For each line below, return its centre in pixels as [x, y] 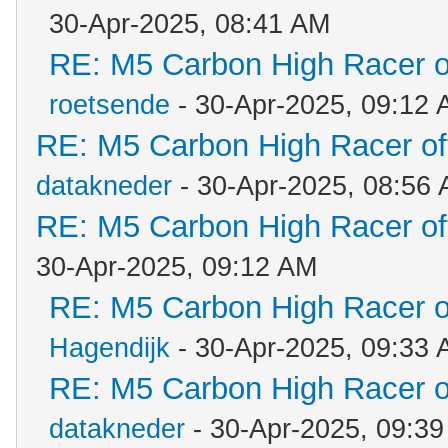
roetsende [109, 105]
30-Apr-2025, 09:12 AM [176, 267]
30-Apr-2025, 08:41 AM [189, 24]
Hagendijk [109, 348]
